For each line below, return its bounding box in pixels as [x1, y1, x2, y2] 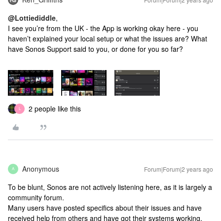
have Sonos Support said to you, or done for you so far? [8, 44, 183, 54]
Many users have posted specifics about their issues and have [8, 202, 202, 213]
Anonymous [22, 163, 59, 174]
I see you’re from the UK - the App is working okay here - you [8, 23, 198, 33]
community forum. [8, 192, 68, 202]
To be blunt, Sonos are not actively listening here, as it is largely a [8, 182, 212, 192]
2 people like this [29, 103, 81, 113]
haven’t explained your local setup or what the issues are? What [8, 34, 207, 43]
